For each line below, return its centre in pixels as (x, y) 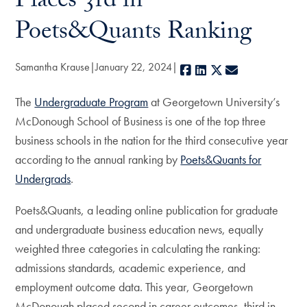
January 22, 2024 (134, 67)
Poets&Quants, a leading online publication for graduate (147, 210)
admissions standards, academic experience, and (131, 268)
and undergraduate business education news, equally (139, 229)
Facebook (216, 70)
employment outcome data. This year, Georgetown (134, 287)
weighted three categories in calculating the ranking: (138, 248)
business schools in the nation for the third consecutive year (152, 140)
